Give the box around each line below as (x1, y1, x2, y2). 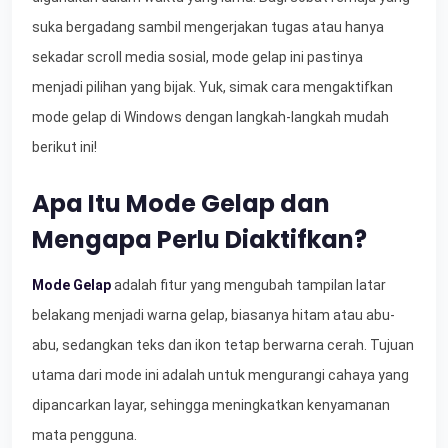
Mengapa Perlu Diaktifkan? (32, 222, 367, 256)
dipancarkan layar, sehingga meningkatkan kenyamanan (32, 396, 390, 413)
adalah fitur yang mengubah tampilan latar (111, 276, 386, 293)
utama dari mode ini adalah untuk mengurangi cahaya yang (32, 366, 409, 383)
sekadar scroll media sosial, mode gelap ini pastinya (32, 48, 363, 65)
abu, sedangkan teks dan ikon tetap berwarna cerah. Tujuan (32, 336, 414, 353)
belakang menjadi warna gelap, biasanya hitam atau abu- (32, 306, 395, 323)
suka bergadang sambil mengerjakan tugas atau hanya (32, 18, 384, 35)
